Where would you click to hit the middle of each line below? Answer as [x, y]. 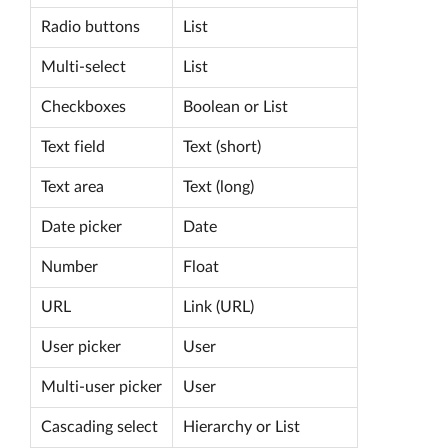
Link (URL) [218, 307]
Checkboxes [83, 107]
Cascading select [99, 427]
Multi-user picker [101, 387]
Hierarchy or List [241, 427]
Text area [72, 187]
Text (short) [222, 147]
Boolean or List [235, 107]
